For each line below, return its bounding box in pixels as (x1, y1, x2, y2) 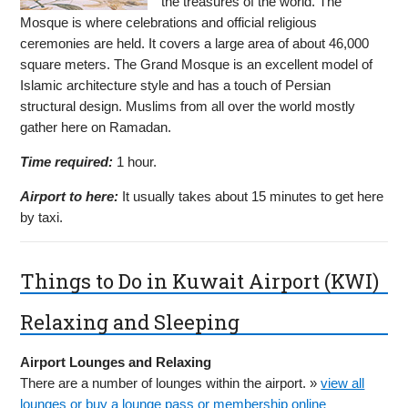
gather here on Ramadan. (20, 118, 172, 135)
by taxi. (20, 209, 64, 225)
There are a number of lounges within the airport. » (20, 375, 321, 392)
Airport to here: (20, 188, 119, 204)
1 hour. (113, 153, 158, 169)
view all (321, 375, 365, 392)
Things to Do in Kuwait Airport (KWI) (20, 267, 380, 294)
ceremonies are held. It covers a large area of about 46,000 (20, 35, 370, 51)
